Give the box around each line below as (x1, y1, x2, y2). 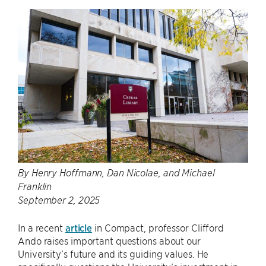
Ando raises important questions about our (18, 235, 201, 247)
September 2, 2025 (18, 194, 100, 207)
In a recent (18, 221, 65, 234)
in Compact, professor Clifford (92, 221, 224, 234)
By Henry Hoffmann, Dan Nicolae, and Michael (18, 167, 215, 179)
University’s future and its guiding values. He (18, 248, 209, 260)
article (65, 221, 93, 234)
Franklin (18, 180, 52, 193)
